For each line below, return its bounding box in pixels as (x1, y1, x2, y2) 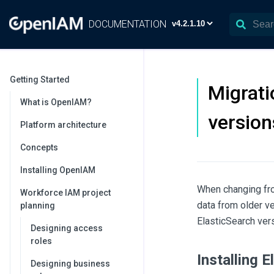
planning (20, 201, 55, 210)
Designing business (31, 259, 110, 268)
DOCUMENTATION (89, 18, 166, 30)
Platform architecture (20, 120, 106, 130)
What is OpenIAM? (20, 97, 92, 107)
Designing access (31, 223, 103, 233)
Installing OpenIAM (20, 165, 95, 175)
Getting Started (10, 75, 70, 84)
